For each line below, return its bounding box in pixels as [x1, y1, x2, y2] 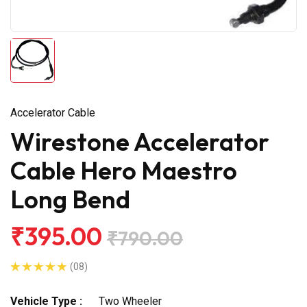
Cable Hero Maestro [10, 154, 237, 186]
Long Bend [10, 183, 130, 214]
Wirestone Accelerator [10, 125, 269, 157]
